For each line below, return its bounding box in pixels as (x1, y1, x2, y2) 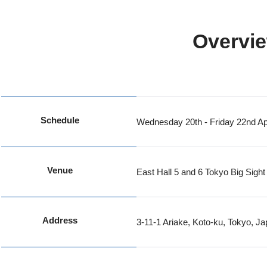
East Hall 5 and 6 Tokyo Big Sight (136, 167, 265, 177)
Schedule (40, 115, 79, 125)
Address (42, 215, 77, 225)
